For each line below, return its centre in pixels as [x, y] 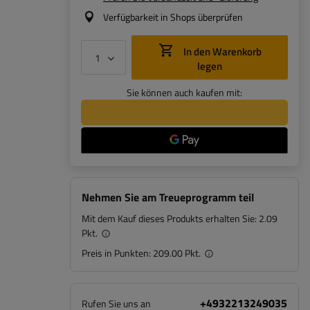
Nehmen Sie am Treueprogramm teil [168, 197]
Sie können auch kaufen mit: [184, 92]
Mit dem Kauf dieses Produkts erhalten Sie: [170, 218]
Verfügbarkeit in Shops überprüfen [173, 17]
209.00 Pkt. [177, 253]
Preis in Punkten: [117, 253]
